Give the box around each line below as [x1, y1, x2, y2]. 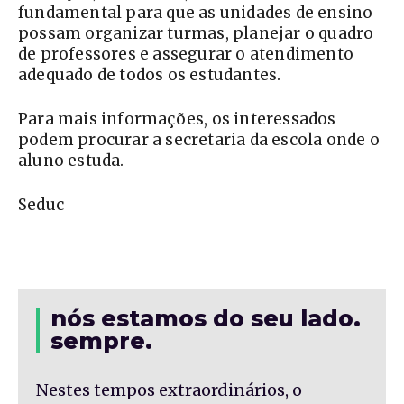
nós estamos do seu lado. [50, 305, 361, 333]
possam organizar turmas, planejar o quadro [18, 23, 374, 44]
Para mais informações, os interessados [18, 109, 336, 130]
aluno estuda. [18, 151, 124, 171]
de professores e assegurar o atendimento [18, 44, 354, 65]
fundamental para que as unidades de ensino [18, 3, 373, 23]
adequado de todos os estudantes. [18, 65, 281, 86]
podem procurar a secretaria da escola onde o [18, 130, 380, 151]
